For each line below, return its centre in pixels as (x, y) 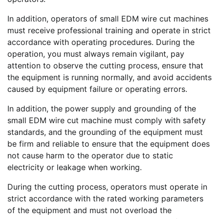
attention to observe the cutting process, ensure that (105, 66)
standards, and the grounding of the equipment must (105, 132)
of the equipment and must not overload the (89, 210)
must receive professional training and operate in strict (109, 31)
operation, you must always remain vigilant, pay (96, 54)
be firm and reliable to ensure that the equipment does (109, 144)
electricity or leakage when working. (75, 167)
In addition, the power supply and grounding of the (102, 109)
